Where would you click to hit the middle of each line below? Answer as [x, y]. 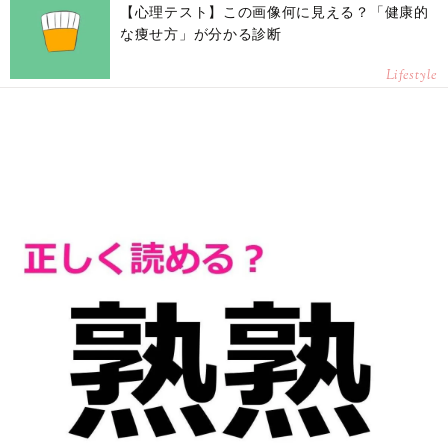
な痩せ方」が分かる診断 [201, 34]
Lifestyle [411, 76]
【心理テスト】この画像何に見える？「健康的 [274, 12]
